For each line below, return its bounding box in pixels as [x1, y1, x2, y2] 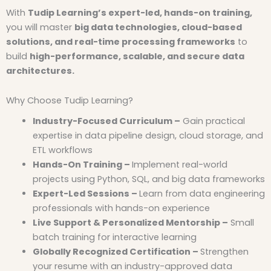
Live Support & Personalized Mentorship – [32, 217, 228, 229]
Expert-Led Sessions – [32, 188, 139, 200]
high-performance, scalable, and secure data [30, 50, 244, 62]
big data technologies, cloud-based [74, 21, 242, 33]
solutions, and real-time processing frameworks [6, 35, 235, 48]
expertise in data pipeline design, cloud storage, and [32, 129, 263, 142]
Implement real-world [131, 158, 227, 171]
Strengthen [200, 246, 249, 258]
